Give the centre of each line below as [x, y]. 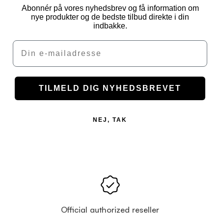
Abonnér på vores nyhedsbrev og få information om [110, 8]
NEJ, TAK [110, 120]
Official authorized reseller [110, 209]
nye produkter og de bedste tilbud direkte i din [110, 17]
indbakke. [110, 26]
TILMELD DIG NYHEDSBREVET [110, 88]
